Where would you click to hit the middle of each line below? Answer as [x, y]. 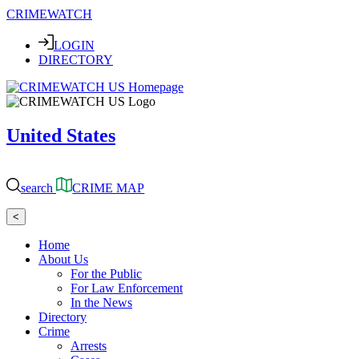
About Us [63, 259]
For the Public [106, 273]
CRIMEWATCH [49, 14]
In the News [101, 302]
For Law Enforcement [127, 288]
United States [61, 136]
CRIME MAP [109, 188]
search [37, 188]
